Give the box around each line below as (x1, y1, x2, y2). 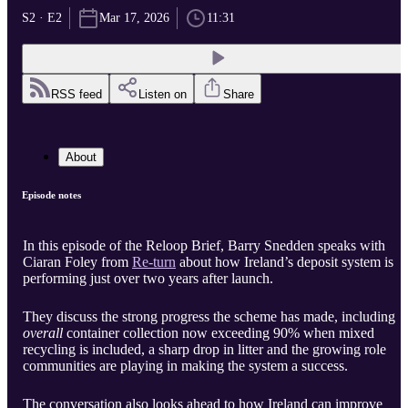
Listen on (138, 87, 187, 102)
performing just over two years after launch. (23, 270, 273, 287)
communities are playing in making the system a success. (23, 358, 348, 374)
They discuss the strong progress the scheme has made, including (23, 309, 395, 325)
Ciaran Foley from (23, 254, 132, 270)
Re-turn (132, 254, 176, 270)
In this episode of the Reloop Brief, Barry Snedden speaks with (23, 238, 385, 254)
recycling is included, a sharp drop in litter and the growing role (23, 342, 386, 358)
